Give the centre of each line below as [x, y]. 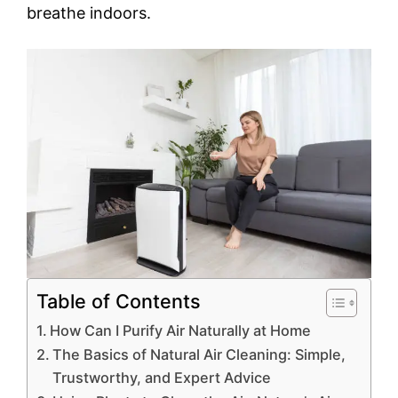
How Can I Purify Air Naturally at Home [181, 331]
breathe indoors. [89, 12]
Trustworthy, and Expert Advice [162, 378]
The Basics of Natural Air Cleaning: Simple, [199, 355]
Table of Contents [119, 302]
